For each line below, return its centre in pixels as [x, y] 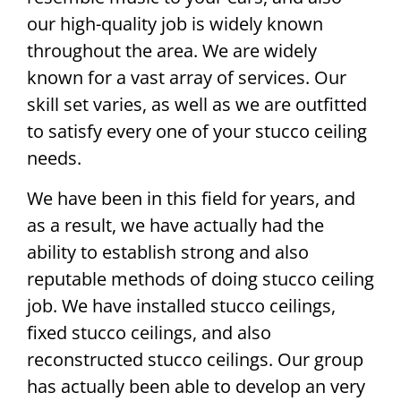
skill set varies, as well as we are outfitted [197, 105]
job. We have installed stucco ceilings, [181, 305]
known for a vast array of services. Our [187, 78]
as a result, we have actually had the [175, 225]
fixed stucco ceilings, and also [149, 332]
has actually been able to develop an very [196, 386]
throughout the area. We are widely [172, 51]
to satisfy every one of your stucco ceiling [197, 132]
